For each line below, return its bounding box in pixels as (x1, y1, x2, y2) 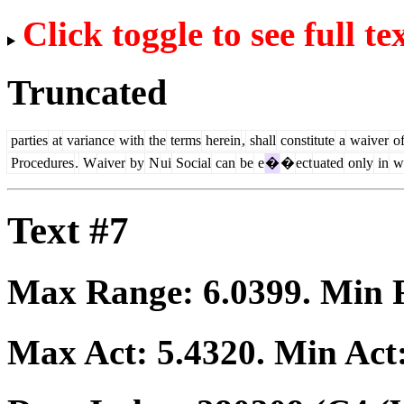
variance (63, 133, 115, 149)
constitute (277, 133, 335, 149)
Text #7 (7, 209, 129, 252)
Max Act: (7, 332, 157, 372)
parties (7, 133, 48, 149)
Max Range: (7, 272, 203, 312)
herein (202, 133, 241, 149)
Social (172, 155, 211, 171)
